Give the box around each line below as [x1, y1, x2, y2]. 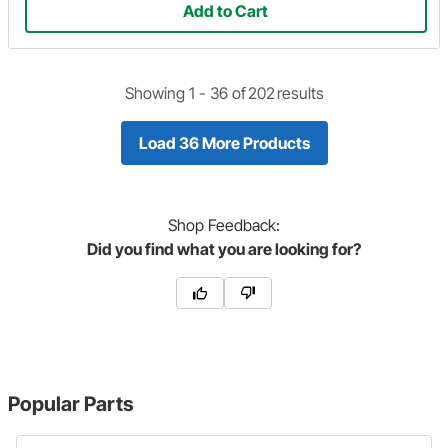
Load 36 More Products [138, 132, 310, 153]
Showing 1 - [124, 82, 210, 103]
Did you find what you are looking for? [87, 238, 361, 259]
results [276, 82, 324, 103]
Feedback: [204, 214, 280, 235]
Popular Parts [8, 391, 134, 416]
